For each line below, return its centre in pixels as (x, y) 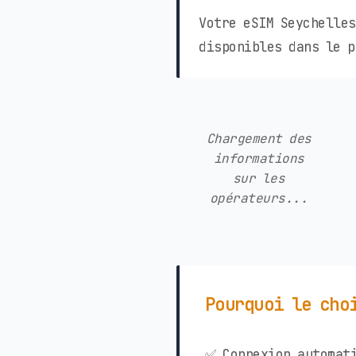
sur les (259, 179)
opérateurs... (259, 199)
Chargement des (259, 139)
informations (259, 159)
